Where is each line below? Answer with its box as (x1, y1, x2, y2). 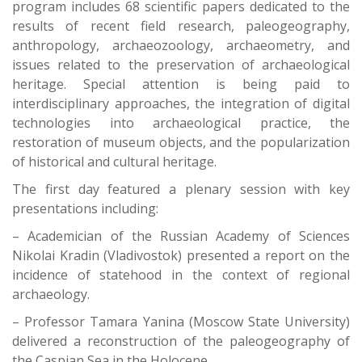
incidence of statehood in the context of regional (12, 266, 350, 284)
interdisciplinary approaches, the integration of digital (12, 95, 350, 113)
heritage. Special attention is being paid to (12, 75, 350, 94)
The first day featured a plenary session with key (12, 180, 350, 199)
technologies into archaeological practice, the (12, 114, 350, 133)
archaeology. (12, 285, 90, 304)
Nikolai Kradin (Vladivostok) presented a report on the (12, 246, 350, 265)
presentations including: (12, 200, 158, 218)
